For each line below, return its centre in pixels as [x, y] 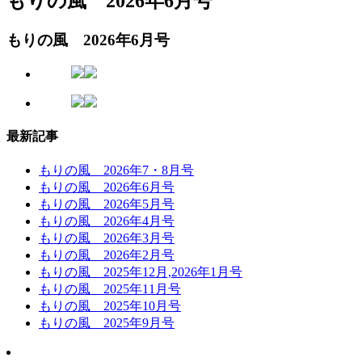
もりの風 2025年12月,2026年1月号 [141, 271]
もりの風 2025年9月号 [107, 322]
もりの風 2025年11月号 [110, 288]
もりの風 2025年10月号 [110, 305]
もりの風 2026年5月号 [107, 204]
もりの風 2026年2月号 [107, 255]
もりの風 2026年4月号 [107, 221]
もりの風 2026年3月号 [107, 238]
